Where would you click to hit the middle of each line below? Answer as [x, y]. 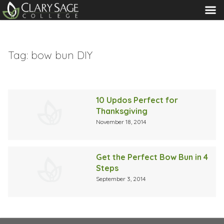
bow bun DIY [62, 55]
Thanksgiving [122, 111]
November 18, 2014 [121, 121]
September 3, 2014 [121, 178]
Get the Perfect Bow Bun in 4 [152, 157]
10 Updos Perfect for [137, 100]
